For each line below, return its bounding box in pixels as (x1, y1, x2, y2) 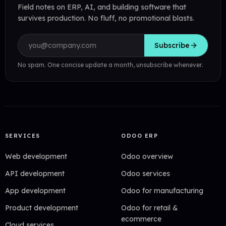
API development (5, 169, 65, 178)
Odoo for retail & (121, 203, 178, 212)
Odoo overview (121, 152, 173, 161)
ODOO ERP (121, 132, 158, 139)
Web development (5, 152, 67, 161)
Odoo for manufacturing (121, 186, 203, 195)
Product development (5, 203, 78, 212)
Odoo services (121, 169, 170, 178)
